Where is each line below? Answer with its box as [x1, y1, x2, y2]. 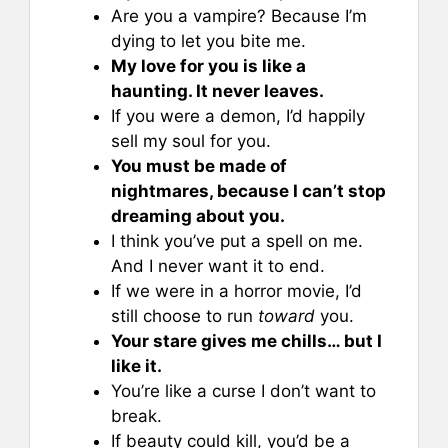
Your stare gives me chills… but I [111, 330, 382, 351]
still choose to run [111, 305, 258, 326]
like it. [111, 355, 162, 376]
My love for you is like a [111, 55, 306, 76]
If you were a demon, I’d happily [111, 105, 365, 126]
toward [258, 305, 315, 326]
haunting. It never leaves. [111, 80, 324, 101]
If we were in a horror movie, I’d [111, 280, 362, 301]
